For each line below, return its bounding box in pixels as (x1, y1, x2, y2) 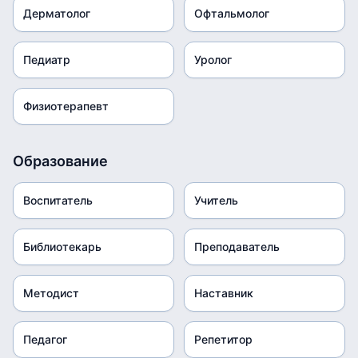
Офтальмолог (194, 6, 269, 20)
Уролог (194, 53, 232, 66)
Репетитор (194, 332, 253, 346)
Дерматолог (23, 6, 90, 20)
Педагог (23, 332, 67, 346)
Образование (13, 153, 108, 169)
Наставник (194, 286, 253, 300)
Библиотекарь (23, 240, 101, 253)
